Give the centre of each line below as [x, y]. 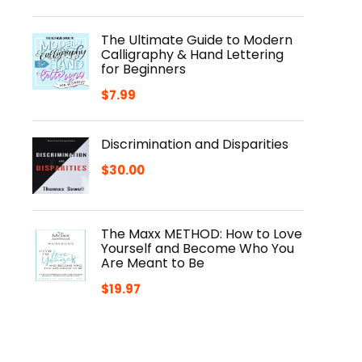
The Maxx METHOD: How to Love [202, 234]
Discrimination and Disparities [195, 144]
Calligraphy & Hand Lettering [192, 55]
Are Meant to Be [153, 263]
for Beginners [143, 69]
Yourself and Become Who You [198, 248]
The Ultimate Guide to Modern [197, 40]
